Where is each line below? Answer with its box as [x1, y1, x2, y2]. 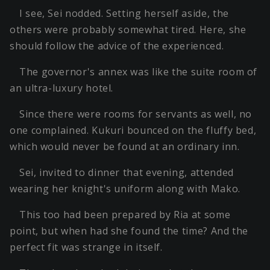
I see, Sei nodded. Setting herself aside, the [19, 7, 229, 20]
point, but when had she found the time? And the [10, 224, 249, 238]
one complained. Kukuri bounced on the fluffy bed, [10, 124, 257, 137]
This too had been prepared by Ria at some [19, 208, 231, 222]
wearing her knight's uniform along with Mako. [10, 182, 240, 196]
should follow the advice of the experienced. [10, 39, 224, 53]
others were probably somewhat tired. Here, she [10, 23, 246, 37]
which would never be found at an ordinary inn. [10, 140, 240, 154]
